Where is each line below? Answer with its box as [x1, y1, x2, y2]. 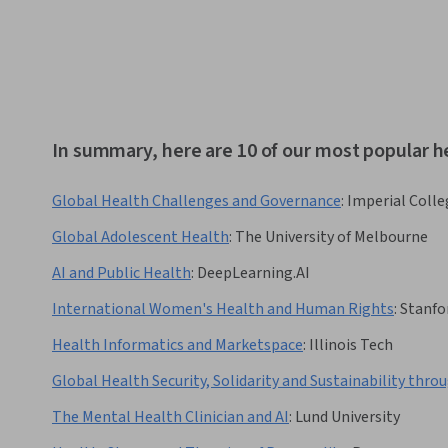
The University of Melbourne [235, 226, 428, 249]
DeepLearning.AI [197, 262, 310, 285]
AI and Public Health [52, 262, 191, 285]
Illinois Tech [309, 334, 393, 357]
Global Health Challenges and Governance [52, 190, 341, 213]
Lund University [295, 406, 400, 429]
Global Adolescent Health [52, 226, 229, 249]
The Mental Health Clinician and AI [52, 406, 289, 429]
